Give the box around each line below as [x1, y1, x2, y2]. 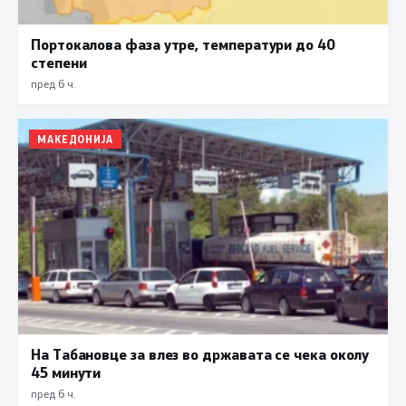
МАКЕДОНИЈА [37, 131, 113, 146]
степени [31, 52, 87, 72]
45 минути [31, 362, 101, 382]
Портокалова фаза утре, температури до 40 [31, 34, 335, 53]
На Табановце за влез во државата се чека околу [31, 343, 370, 363]
